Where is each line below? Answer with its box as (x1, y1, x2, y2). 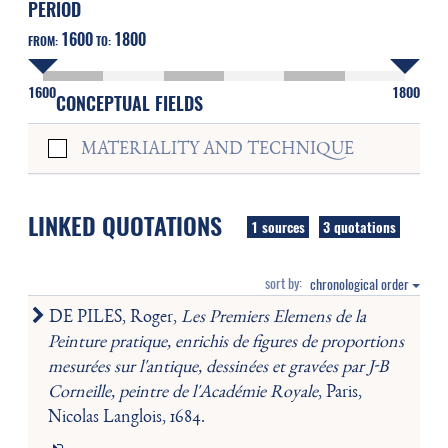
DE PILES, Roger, (44, 309, 181, 328)
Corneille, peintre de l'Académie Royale (47, 384, 318, 403)
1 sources (250, 218, 305, 238)
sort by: (265, 274, 306, 294)
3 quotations (322, 218, 396, 238)
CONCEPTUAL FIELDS (55, 91, 203, 117)
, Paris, (317, 384, 362, 403)
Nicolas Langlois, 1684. (47, 409, 205, 428)
